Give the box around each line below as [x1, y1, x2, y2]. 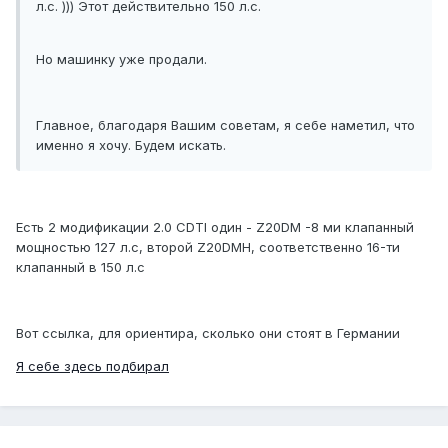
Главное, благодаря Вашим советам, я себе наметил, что [36, 117, 415, 134]
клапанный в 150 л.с [16, 259, 145, 276]
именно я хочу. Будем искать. [36, 137, 226, 154]
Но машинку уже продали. [36, 51, 207, 68]
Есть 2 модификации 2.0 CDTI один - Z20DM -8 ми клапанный [16, 219, 414, 236]
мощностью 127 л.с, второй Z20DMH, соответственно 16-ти [16, 239, 400, 256]
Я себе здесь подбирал [16, 358, 169, 375]
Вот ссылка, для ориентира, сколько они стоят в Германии [16, 325, 400, 342]
